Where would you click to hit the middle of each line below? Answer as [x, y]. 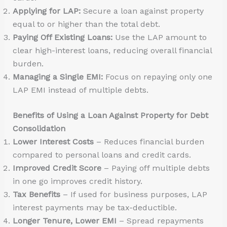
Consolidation [39, 129]
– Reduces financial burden [149, 142]
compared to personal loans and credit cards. [102, 155]
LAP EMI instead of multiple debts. [80, 90]
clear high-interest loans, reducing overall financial [112, 51]
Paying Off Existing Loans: [62, 37]
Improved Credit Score [57, 168]
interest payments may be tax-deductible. [94, 208]
